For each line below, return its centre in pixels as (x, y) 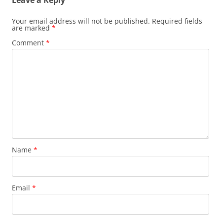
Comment (29, 43)
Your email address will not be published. (81, 21)
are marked (32, 28)
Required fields (177, 21)
